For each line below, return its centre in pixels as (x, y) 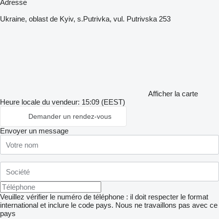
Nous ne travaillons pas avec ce (166, 205)
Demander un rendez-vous (70, 116)
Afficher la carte (173, 94)
